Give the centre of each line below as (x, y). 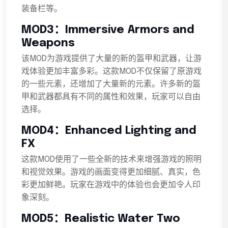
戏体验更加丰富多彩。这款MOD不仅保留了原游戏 (111, 72)
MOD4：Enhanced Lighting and (109, 131)
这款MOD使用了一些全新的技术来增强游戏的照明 (111, 160)
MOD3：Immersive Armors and (108, 30)
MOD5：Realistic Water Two (101, 219)
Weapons (48, 44)
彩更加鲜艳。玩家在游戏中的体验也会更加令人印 (111, 185)
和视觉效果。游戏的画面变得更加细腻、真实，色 (111, 173)
